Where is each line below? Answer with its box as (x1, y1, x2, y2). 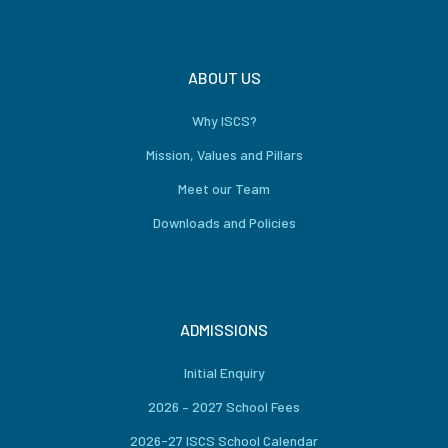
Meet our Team (178, 180, 270, 197)
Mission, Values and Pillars (145, 146, 303, 163)
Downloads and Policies (152, 214, 296, 231)
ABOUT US (187, 68, 261, 87)
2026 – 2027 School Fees (148, 398, 300, 415)
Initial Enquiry (183, 364, 265, 381)
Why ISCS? (191, 112, 257, 129)
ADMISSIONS (180, 320, 268, 339)
